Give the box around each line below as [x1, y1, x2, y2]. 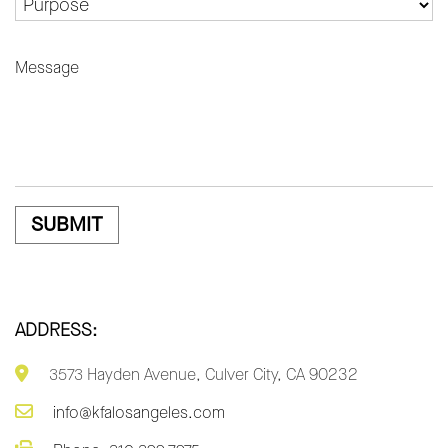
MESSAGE [14, 33, 85, 54]
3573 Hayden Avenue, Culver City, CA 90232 [49, 364, 358, 385]
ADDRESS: [15, 318, 97, 342]
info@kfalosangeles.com [53, 402, 225, 423]
